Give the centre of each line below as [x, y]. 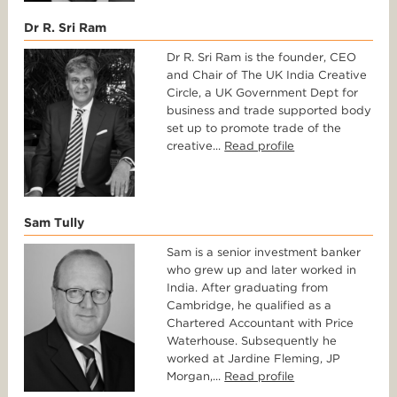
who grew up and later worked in [262, 270]
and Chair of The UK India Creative [267, 75]
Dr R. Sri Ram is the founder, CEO [262, 58]
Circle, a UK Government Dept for [263, 93]
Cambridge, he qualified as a [249, 306]
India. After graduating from [248, 288]
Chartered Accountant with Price [261, 323]
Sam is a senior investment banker [264, 253]
